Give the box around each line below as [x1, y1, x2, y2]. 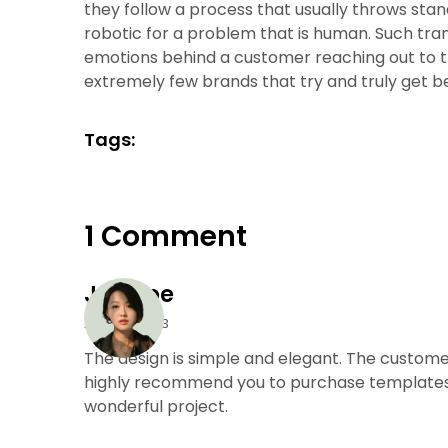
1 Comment [84, 216, 247, 256]
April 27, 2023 [84, 313, 169, 333]
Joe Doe [84, 278, 174, 310]
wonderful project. [84, 394, 228, 418]
